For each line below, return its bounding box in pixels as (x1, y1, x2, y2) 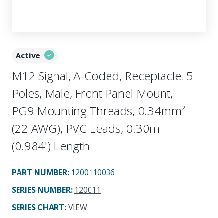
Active (16, 50, 40, 61)
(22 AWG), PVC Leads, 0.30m (12, 120, 160, 136)
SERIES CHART (12, 201, 64, 213)
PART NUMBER (12, 166, 67, 178)
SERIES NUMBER (12, 184, 71, 195)
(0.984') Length (12, 137, 90, 154)
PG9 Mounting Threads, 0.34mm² (12, 102, 185, 119)
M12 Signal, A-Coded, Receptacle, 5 (12, 67, 193, 84)
